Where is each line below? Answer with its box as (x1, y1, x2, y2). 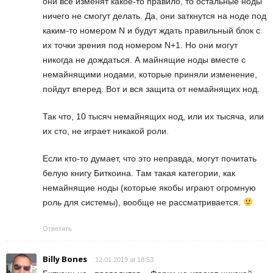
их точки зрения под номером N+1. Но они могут (43, 40, 238, 50)
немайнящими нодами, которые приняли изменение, (43, 69, 257, 79)
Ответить (43, 224, 72, 232)
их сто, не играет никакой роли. (43, 126, 169, 136)
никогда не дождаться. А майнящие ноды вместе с (43, 54, 246, 65)
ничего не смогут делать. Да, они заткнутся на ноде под (43, 10, 266, 21)
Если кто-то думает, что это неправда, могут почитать (43, 153, 257, 163)
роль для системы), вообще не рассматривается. (43, 197, 243, 207)
